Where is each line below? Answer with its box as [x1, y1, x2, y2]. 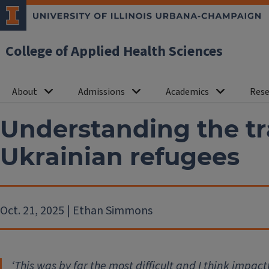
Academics [166, 85, 209, 98]
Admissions [78, 85, 125, 98]
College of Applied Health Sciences [5, 41, 223, 62]
